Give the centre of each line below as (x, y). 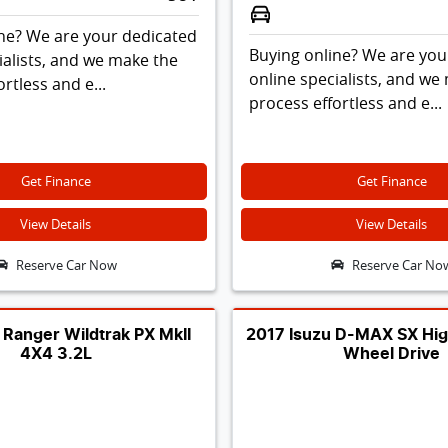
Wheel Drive (392, 353)
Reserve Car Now (66, 265)
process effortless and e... (345, 102)
